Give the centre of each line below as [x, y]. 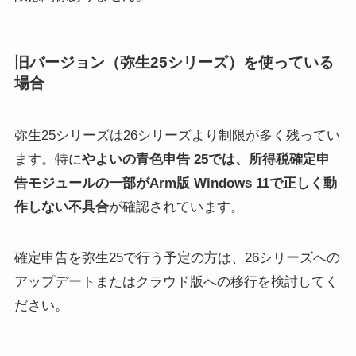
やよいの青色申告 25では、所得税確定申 [205, 159]
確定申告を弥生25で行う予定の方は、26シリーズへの [177, 257]
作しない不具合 [61, 207]
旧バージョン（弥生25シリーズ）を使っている [174, 63]
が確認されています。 [176, 207]
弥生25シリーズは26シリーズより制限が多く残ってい [177, 135]
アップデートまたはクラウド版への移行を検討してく [176, 281]
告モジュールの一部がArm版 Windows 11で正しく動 [175, 183]
